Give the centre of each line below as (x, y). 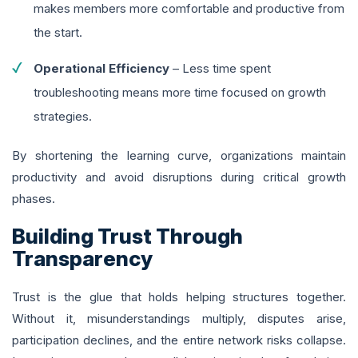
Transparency (82, 259)
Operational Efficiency (101, 69)
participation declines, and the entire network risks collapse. (179, 340)
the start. (58, 33)
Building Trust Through (127, 237)
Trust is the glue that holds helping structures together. (179, 297)
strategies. (63, 117)
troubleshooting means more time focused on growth (180, 93)
